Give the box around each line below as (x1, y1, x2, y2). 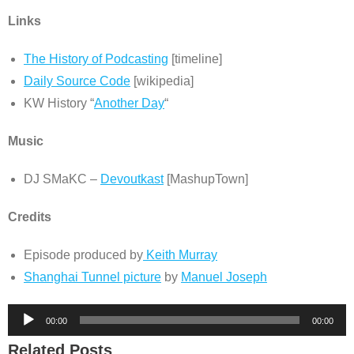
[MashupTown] (164, 172, 248, 186)
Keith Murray (143, 248, 217, 262)
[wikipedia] (130, 74, 194, 88)
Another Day (94, 96, 164, 110)
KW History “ (24, 96, 94, 110)
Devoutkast (100, 172, 164, 186)
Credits (8, 210, 51, 224)
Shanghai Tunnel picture (24, 270, 161, 284)
